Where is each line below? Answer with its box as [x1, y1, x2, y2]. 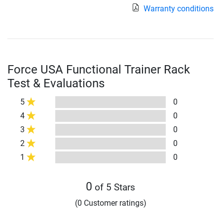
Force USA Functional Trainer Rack [7, 63, 190, 77]
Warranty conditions [144, 4, 214, 14]
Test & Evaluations [7, 76, 105, 91]
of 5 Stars [92, 182, 135, 193]
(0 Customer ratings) [74, 198, 147, 208]
